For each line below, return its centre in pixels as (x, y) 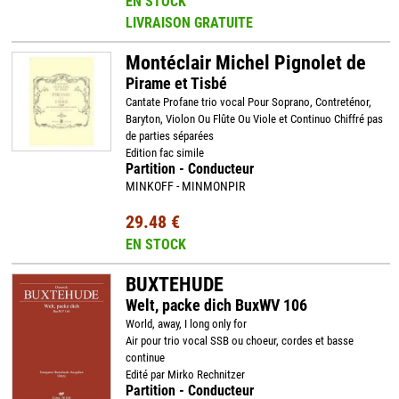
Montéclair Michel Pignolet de (245, 63)
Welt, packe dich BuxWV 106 (216, 305)
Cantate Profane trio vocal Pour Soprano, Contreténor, (248, 102)
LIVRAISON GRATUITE (189, 23)
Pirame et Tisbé (176, 83)
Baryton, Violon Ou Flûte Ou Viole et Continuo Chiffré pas (254, 119)
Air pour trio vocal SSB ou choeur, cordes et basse (239, 341)
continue (145, 358)
